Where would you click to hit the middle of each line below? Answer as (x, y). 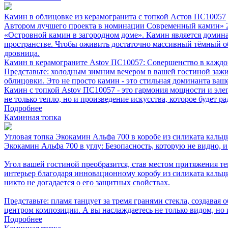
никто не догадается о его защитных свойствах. (87, 182)
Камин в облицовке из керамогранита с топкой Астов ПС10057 (115, 16)
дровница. (22, 53)
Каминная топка (33, 117)
